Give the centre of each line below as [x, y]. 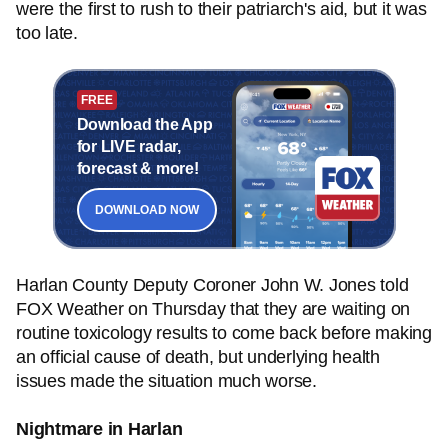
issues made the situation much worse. [166, 381]
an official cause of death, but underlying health [198, 357]
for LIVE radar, [128, 146]
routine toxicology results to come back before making [224, 333]
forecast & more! [137, 168]
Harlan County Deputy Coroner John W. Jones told [212, 285]
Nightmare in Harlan [99, 429]
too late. [47, 33]
